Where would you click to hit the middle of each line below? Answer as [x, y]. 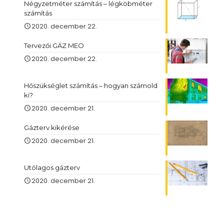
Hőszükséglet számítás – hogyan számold [91, 86]
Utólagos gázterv [52, 168]
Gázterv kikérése [52, 128]
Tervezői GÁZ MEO [54, 46]
